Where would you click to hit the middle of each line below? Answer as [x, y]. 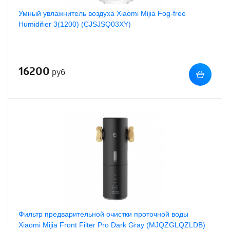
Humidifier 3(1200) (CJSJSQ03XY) [75, 24]
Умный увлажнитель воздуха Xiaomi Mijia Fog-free [102, 13]
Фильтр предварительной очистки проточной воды [103, 214]
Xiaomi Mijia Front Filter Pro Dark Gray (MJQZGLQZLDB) [112, 225]
